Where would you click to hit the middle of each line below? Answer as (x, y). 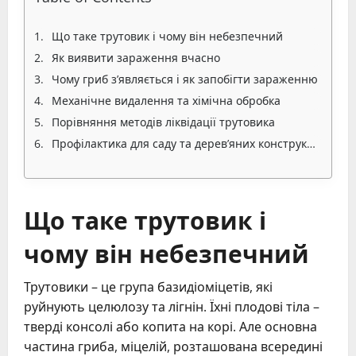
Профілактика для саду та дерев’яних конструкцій (179, 143)
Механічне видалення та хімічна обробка (166, 101)
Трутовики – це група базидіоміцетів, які (148, 287)
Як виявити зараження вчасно (136, 58)
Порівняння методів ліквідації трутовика (163, 122)
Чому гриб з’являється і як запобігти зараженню (185, 79)
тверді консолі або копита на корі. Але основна (170, 327)
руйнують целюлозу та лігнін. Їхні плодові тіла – (172, 307)
